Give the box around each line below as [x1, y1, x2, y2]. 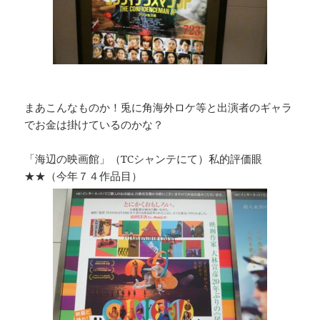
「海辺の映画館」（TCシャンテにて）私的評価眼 [24, 151, 263, 166]
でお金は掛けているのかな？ [24, 117, 164, 132]
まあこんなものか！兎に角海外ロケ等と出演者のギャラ [24, 100, 293, 115]
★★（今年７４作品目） [24, 169, 143, 184]
